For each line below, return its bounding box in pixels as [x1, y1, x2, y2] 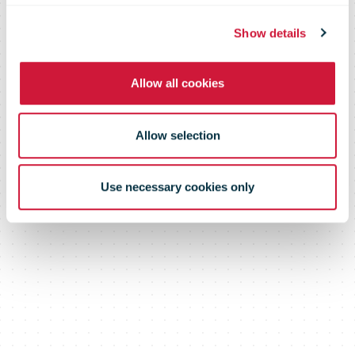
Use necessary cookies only [101, 180, 254, 194]
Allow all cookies [131, 76, 224, 90]
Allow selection [135, 128, 220, 142]
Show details [234, 25, 307, 40]
